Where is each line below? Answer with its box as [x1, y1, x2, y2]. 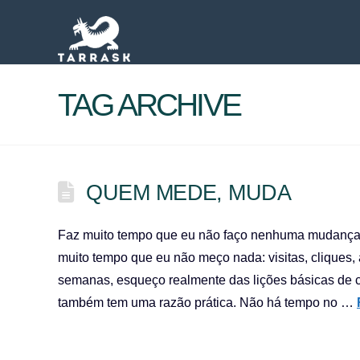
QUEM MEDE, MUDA [86, 180, 292, 205]
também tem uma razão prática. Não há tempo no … [58, 296, 357, 309]
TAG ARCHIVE [58, 88, 240, 122]
